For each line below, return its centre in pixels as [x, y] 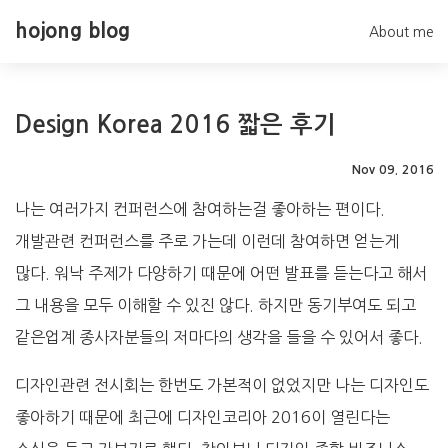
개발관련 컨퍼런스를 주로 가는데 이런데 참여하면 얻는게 [206, 241]
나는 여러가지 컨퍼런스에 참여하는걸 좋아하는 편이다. [199, 209]
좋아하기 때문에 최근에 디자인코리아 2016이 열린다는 [202, 417]
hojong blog [72, 31]
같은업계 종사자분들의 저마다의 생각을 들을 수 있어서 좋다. [218, 337]
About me [401, 31]
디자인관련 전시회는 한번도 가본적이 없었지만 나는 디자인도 [221, 385]
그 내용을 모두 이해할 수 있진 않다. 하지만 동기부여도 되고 [215, 305]
